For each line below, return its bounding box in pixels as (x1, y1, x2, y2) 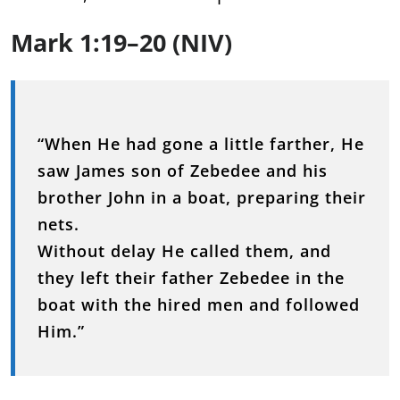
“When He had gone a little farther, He (37, 133, 364, 154)
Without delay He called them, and (37, 240, 331, 262)
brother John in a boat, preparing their (37, 187, 366, 208)
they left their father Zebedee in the (37, 267, 345, 288)
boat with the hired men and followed (37, 294, 360, 315)
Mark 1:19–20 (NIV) (11, 26, 232, 59)
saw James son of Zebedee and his (37, 160, 328, 181)
